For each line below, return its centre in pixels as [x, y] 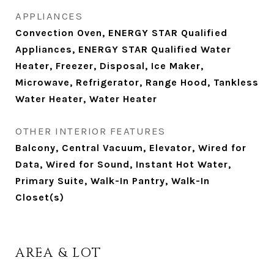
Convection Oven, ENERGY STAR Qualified [121, 33]
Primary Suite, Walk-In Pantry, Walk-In [113, 181]
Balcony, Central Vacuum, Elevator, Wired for [131, 148]
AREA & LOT [58, 253]
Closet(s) [40, 197]
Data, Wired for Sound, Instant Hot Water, [123, 164]
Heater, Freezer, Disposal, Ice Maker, [109, 66]
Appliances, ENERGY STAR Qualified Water [123, 49]
